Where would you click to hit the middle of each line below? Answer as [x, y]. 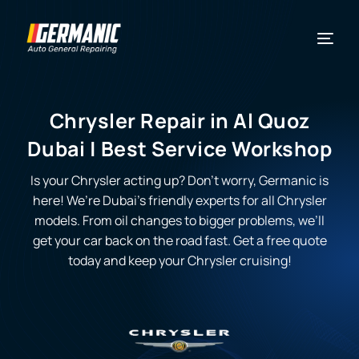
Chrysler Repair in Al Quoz [179, 120]
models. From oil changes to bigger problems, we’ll [179, 220]
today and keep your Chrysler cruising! [179, 260]
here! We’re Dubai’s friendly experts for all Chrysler [179, 200]
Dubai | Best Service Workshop [179, 148]
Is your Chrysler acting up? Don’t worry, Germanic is [179, 180]
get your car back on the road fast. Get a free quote [179, 240]
